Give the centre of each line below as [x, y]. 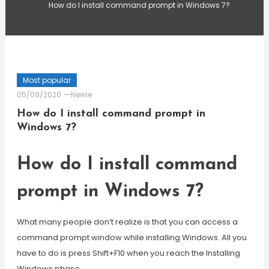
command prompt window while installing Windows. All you [131, 237]
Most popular [47, 80]
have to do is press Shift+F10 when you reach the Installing [128, 253]
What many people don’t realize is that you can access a [127, 222]
